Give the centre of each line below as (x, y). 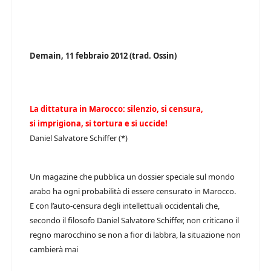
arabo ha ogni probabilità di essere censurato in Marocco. (133, 191)
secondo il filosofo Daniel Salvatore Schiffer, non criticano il (134, 220)
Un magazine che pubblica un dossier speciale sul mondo (132, 177)
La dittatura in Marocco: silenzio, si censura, (116, 109)
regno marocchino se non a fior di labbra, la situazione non (135, 235)
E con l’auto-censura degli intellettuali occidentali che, (125, 206)
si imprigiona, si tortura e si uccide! (99, 123)
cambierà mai (54, 249)
